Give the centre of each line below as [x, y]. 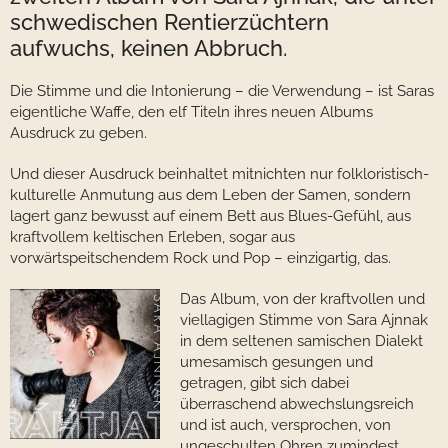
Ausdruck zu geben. [78, 133]
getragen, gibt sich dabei [264, 383]
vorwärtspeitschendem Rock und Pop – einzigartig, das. [200, 258]
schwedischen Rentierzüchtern [169, 22]
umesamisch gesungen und [276, 362]
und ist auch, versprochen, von [285, 425]
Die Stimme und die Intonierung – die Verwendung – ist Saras [222, 91]
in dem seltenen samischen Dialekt [301, 341]
